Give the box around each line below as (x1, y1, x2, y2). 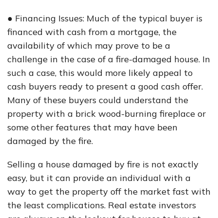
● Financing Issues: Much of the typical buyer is (7, 13, 202, 24)
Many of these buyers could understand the (7, 94, 188, 106)
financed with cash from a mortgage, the (7, 26, 177, 37)
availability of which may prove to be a (7, 40, 170, 51)
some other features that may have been (7, 122, 178, 133)
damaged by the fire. (7, 135, 93, 146)
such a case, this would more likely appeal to (7, 67, 193, 78)
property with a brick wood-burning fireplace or (7, 108, 206, 119)
